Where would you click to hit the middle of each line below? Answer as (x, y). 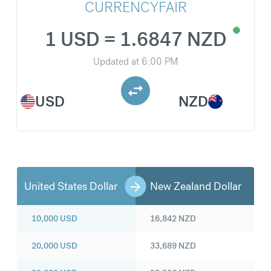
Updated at (116, 62)
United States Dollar (71, 186)
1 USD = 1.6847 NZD (135, 40)
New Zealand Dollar (196, 186)
